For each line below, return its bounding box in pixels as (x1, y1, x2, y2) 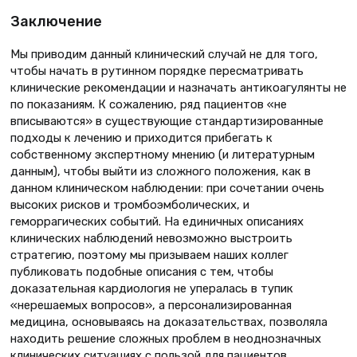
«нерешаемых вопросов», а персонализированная (10, 298, 292, 313)
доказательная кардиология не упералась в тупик (10, 281, 293, 296)
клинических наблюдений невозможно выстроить (10, 231, 292, 246)
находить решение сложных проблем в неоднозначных (10, 331, 321, 347)
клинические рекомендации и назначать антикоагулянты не (10, 80, 347, 96)
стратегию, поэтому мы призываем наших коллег (10, 248, 288, 263)
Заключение (10, 13, 102, 31)
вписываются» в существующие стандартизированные (10, 114, 324, 129)
